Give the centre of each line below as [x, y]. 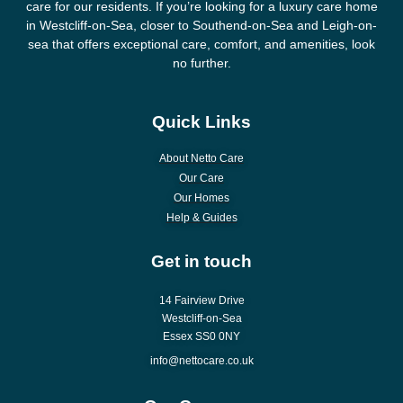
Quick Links [201, 122]
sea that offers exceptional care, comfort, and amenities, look [201, 45]
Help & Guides [201, 218]
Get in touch [201, 262]
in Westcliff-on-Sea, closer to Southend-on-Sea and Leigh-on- [201, 26]
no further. [201, 63]
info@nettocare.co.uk [201, 361]
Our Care [201, 179]
